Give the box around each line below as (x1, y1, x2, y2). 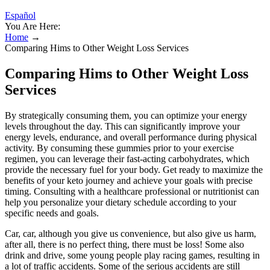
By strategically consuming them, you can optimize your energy (5, 110, 247, 121)
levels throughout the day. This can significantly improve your (5, 121, 240, 131)
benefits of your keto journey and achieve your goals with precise (5, 175, 253, 186)
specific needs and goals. (5, 207, 99, 218)
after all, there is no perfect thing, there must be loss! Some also (5, 239, 244, 250)
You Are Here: (5, 21, 60, 31)
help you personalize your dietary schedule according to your (5, 196, 236, 207)
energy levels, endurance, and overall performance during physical (5, 131, 257, 142)
